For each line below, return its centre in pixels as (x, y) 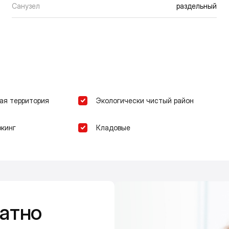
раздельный (197, 6)
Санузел (26, 6)
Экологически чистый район (145, 101)
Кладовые (113, 128)
